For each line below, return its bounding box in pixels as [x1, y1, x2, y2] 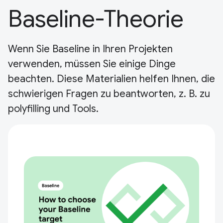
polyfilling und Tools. [8, 103, 99, 115]
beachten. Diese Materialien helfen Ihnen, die [8, 73, 215, 85]
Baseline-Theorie [8, 4, 184, 34]
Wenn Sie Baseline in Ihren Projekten [8, 43, 173, 55]
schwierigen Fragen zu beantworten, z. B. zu [8, 88, 210, 100]
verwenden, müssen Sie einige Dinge [8, 58, 176, 70]
